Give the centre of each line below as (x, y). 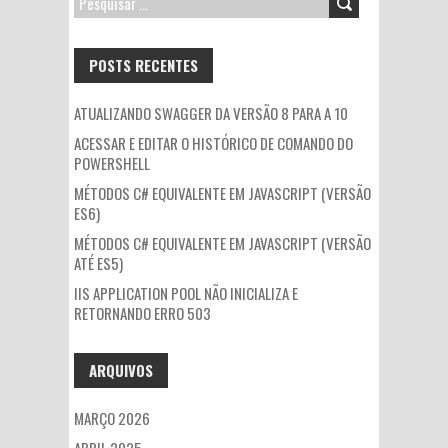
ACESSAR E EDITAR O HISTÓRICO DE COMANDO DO (213, 143)
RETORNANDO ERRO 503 (142, 313)
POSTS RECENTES (143, 65)
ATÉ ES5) (98, 263)
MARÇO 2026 (112, 418)
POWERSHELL (112, 163)
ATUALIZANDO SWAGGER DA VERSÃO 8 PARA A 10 (211, 113)
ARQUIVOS (121, 370)
